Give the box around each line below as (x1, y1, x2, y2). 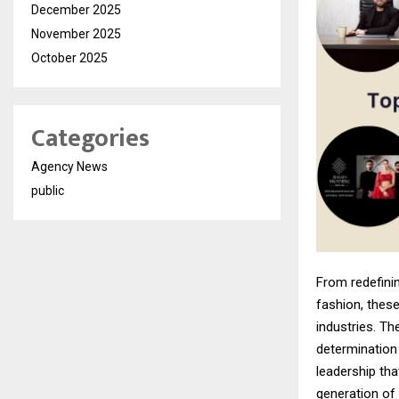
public (31, 183, 64, 198)
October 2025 (31, 51, 108, 65)
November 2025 (31, 27, 121, 41)
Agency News (31, 159, 108, 174)
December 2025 (31, 3, 121, 17)
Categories (31, 118, 150, 159)
